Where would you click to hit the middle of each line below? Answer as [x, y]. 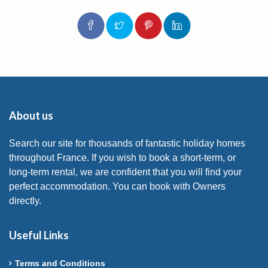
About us [31, 115]
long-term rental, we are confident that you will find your [125, 172]
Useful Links [39, 235]
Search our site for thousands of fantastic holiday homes [127, 143]
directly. [25, 200]
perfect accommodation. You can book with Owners [117, 186]
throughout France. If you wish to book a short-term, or [122, 157]
